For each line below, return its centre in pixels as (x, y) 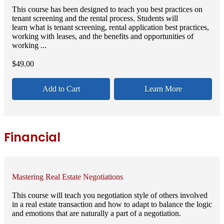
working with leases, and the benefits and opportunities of (103, 36)
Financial (32, 137)
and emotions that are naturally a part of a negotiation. (96, 213)
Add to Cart (61, 89)
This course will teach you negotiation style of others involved (110, 195)
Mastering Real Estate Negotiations (67, 177)
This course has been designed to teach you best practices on (107, 9)
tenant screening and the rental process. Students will (95, 18)
